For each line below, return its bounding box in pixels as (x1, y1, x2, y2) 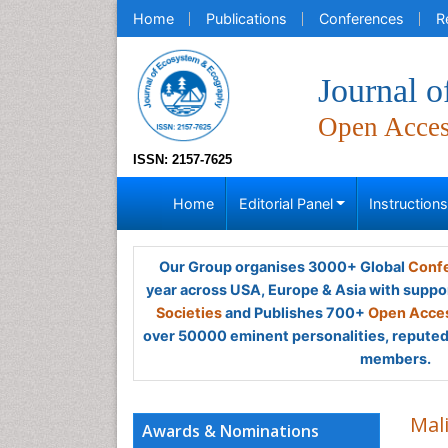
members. (359, 350, 431, 367)
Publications (206, 10, 287, 27)
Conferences (319, 10, 404, 27)
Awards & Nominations (142, 420, 319, 442)
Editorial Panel (238, 195, 333, 212)
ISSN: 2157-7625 (133, 152, 232, 167)
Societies (156, 304, 222, 321)
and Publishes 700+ (222, 304, 368, 321)
